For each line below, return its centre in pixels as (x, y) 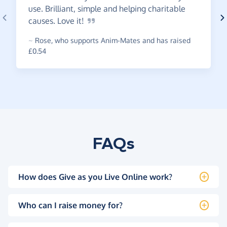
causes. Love (52, 21)
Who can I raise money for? (70, 205)
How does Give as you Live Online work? (95, 177)
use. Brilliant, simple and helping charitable (107, 9)
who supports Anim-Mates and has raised (122, 41)
